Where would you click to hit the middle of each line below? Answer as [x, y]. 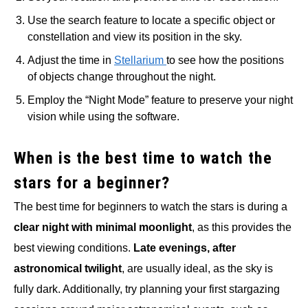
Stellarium [140, 60]
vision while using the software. [103, 117]
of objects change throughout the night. [122, 77]
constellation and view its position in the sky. [135, 37]
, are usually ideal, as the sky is [197, 269]
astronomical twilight [68, 269]
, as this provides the [242, 228]
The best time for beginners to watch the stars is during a [151, 207]
